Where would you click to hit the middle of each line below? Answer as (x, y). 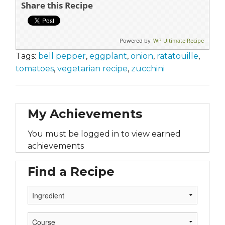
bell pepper (62, 56)
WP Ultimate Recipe (179, 40)
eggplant (108, 56)
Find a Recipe (71, 171)
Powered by (135, 40)
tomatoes (35, 68)
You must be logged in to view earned (104, 134)
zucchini (148, 68)
